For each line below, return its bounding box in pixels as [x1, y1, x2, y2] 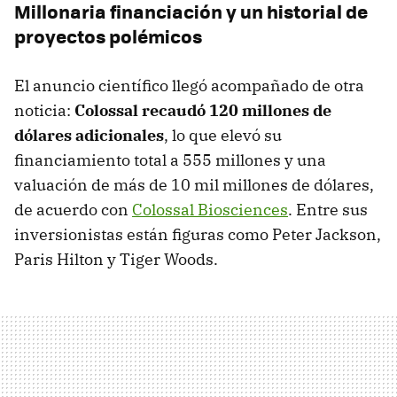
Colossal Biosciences [132, 199, 288, 221]
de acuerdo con [14, 199, 132, 221]
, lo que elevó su [164, 125, 282, 146]
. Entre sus [288, 199, 368, 221]
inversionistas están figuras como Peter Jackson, [14, 224, 381, 245]
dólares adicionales [14, 125, 164, 146]
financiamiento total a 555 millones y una [14, 150, 326, 171]
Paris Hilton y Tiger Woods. [14, 249, 218, 270]
